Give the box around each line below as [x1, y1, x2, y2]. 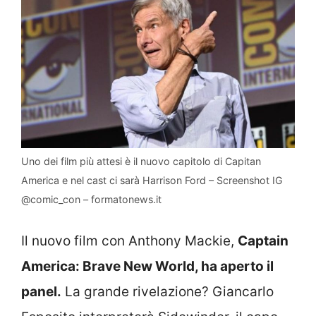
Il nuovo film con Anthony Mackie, [21, 233, 238, 250]
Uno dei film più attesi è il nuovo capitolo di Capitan [21, 154, 261, 167]
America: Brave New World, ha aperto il [21, 258, 274, 275]
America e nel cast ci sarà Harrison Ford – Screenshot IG [21, 174, 283, 186]
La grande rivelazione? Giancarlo [61, 284, 274, 300]
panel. [21, 284, 61, 300]
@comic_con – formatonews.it [21, 193, 162, 205]
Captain [238, 233, 288, 250]
